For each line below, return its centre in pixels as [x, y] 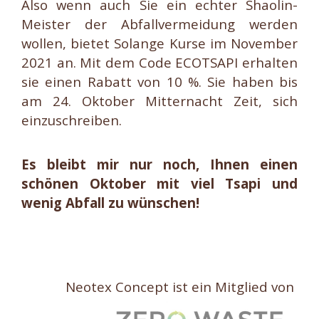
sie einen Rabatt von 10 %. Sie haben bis [159, 82]
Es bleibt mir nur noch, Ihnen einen [159, 164]
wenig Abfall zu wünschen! [110, 203]
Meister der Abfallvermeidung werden [159, 24]
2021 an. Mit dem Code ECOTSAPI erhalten [159, 63]
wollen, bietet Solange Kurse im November [159, 43]
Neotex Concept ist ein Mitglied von [182, 287]
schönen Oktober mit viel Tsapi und [159, 184]
